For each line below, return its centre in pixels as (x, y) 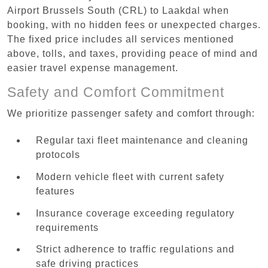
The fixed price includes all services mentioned (121, 39)
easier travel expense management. (93, 68)
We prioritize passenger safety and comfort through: (131, 113)
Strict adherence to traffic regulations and (135, 249)
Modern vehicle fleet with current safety (130, 176)
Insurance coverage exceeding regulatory (135, 213)
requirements (67, 227)
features (55, 191)
